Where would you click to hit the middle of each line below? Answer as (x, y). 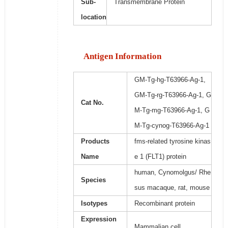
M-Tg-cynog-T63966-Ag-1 (172, 126)
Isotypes (94, 204)
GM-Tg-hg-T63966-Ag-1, (170, 80)
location (93, 17)
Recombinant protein (164, 204)
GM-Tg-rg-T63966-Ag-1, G (173, 95)
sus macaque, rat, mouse (172, 188)
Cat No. (92, 103)
